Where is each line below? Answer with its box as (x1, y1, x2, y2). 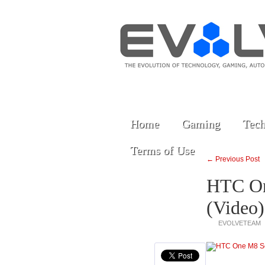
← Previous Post (206, 155, 260, 163)
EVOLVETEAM (218, 219, 261, 227)
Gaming (182, 117, 220, 130)
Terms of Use (130, 144, 195, 157)
